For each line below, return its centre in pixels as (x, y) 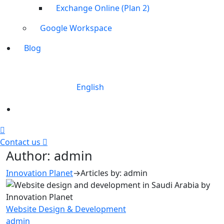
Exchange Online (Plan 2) (103, 8)
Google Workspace (76, 28)
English (90, 87)
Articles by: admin (114, 173)
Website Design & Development (66, 209)
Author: (30, 155)
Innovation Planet (39, 173)
